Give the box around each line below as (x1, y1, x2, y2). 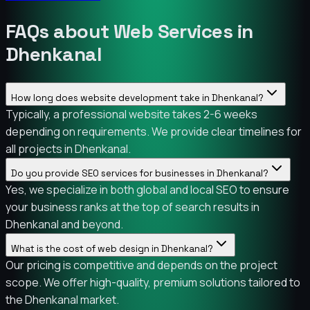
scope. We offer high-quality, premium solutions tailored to (6, 274, 300, 290)
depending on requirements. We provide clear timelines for (6, 123, 302, 139)
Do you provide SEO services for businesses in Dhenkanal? (11, 167, 268, 179)
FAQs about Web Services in (6, 19, 253, 44)
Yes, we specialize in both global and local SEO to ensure (6, 181, 289, 197)
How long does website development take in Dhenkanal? (11, 91, 264, 104)
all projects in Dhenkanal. (6, 140, 131, 156)
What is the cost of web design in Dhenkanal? (11, 242, 213, 255)
